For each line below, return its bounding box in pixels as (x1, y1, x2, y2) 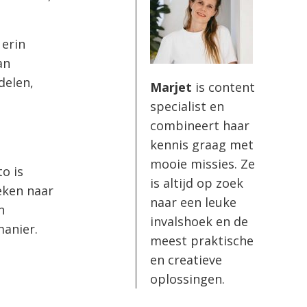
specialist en (150, 97, 224, 114)
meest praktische (150, 232, 254, 249)
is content (192, 78, 255, 95)
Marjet (150, 78, 192, 95)
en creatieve (150, 251, 222, 268)
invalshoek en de (150, 212, 248, 230)
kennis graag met (150, 136, 254, 153)
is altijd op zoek (150, 174, 243, 191)
